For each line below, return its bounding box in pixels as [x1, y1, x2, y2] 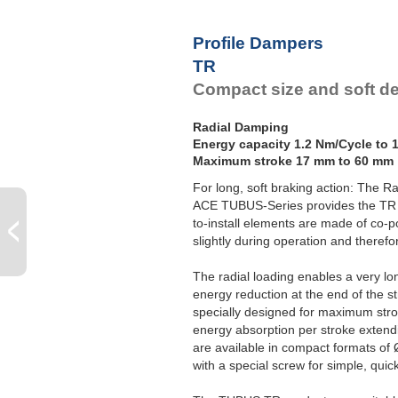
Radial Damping [193, 120, 289, 135]
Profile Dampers [193, 33, 323, 52]
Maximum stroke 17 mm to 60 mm [193, 154, 394, 169]
